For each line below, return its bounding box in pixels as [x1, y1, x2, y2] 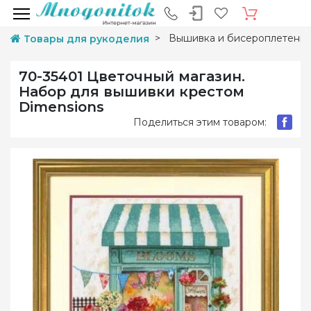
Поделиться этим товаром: [133, 115, 267, 128]
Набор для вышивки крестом [19, 83, 244, 100]
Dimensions [19, 99, 104, 115]
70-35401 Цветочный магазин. [19, 68, 245, 85]
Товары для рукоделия [24, 33, 149, 45]
